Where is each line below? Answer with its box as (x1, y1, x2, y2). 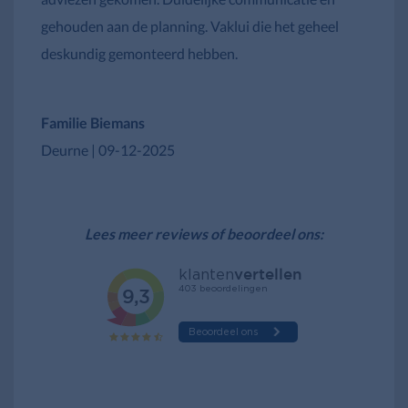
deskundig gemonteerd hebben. (41, 44, 238, 62)
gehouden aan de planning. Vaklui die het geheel (41, 16, 339, 35)
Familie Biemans (41, 113, 145, 131)
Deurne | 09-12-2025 (41, 140, 175, 158)
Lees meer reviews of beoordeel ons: (85, 224, 323, 242)
